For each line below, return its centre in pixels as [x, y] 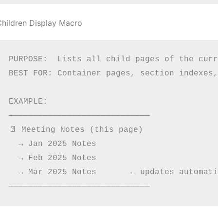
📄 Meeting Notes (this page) [76, 130]
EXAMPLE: [28, 101]
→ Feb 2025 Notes [52, 158]
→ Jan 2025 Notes [52, 144]
